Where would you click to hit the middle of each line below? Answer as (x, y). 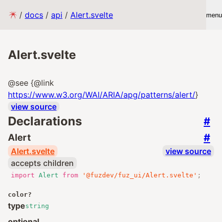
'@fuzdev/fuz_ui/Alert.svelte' (140, 175)
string (37, 206)
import (23, 175)
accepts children (42, 163)
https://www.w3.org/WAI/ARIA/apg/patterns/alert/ (102, 95)
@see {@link (31, 83)
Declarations (45, 121)
